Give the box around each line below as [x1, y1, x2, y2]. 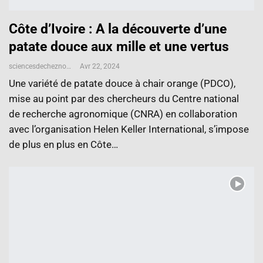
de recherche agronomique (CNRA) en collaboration [9, 108, 237, 120]
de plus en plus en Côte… [9, 139, 118, 151]
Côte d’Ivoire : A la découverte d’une [9, 21, 227, 38]
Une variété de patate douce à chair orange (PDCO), [9, 77, 235, 90]
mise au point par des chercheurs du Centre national [9, 93, 239, 105]
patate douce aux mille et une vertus [9, 39, 229, 55]
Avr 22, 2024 [80, 62, 120, 71]
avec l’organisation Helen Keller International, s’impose [9, 123, 249, 136]
